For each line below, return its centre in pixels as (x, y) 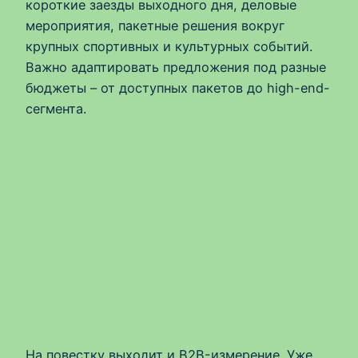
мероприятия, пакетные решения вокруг (155, 25)
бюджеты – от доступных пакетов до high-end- (178, 88)
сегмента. (56, 108)
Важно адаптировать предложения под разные (176, 67)
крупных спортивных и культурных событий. (169, 46)
